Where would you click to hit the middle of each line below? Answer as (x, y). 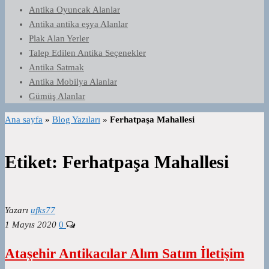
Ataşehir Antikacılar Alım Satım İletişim (125, 253)
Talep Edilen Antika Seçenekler (87, 53)
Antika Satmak (56, 67)
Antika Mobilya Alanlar (73, 82)
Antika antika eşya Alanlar (78, 24)
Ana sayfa (24, 119)
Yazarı (17, 210)
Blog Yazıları (76, 119)
